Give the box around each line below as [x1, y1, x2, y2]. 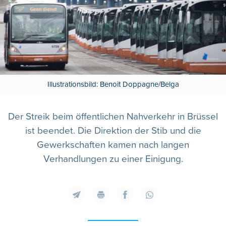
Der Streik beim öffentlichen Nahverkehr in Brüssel [8, 111, 218, 123]
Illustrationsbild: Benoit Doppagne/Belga [47, 80, 179, 89]
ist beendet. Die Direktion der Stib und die [25, 125, 201, 137]
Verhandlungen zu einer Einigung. [43, 153, 183, 165]
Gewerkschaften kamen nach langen [37, 139, 189, 151]
